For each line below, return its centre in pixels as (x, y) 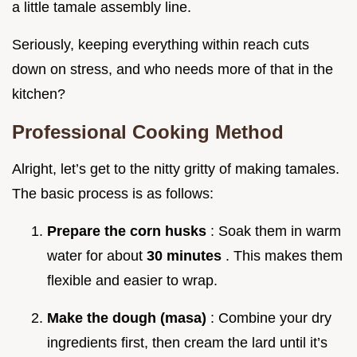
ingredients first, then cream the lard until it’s (187, 343)
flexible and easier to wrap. (132, 281)
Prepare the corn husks (129, 231)
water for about (97, 256)
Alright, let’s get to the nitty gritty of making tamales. (176, 169)
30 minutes (186, 256)
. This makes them (284, 256)
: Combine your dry (271, 318)
